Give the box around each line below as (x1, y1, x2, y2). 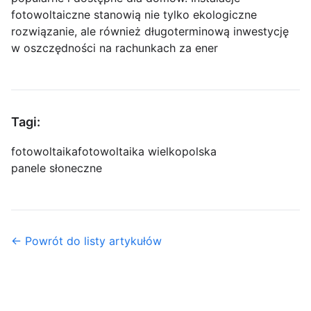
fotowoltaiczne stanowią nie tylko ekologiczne (11, 7, 257, 22)
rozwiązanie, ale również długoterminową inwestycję (11, 24, 289, 38)
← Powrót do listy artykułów (11, 233, 162, 248)
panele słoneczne (11, 160, 102, 175)
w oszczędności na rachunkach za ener (11, 40, 218, 55)
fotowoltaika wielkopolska (78, 144, 217, 158)
